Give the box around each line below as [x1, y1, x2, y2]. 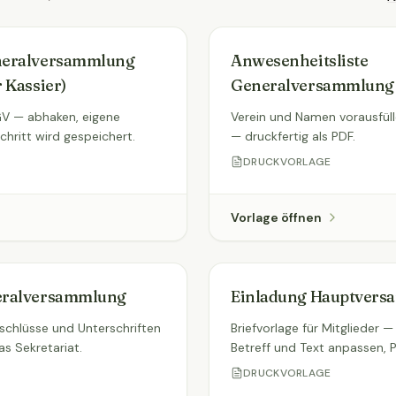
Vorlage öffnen [231, 209, 322, 225]
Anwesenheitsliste [231, 50, 369, 71]
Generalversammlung [231, 75, 394, 95]
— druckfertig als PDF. [231, 128, 355, 144]
